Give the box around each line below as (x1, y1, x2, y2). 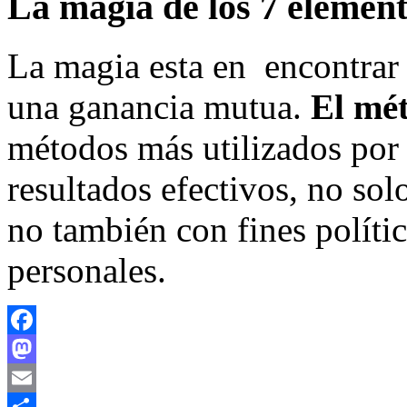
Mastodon (7, 369, 65, 385)
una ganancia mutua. (7, 86, 311, 126)
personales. (7, 250, 166, 290)
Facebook (7, 340, 64, 356)
